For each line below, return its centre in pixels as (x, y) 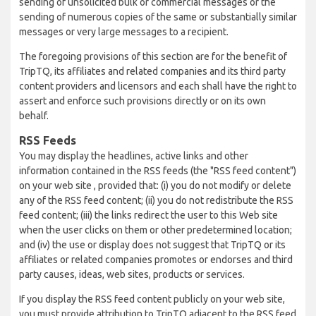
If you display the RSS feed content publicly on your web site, (152, 299)
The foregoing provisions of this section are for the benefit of (153, 56)
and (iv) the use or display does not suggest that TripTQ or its (152, 245)
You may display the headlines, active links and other (134, 156)
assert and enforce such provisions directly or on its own (142, 101)
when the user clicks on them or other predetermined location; (156, 230)
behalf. (34, 116)
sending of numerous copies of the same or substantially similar (158, 17)
